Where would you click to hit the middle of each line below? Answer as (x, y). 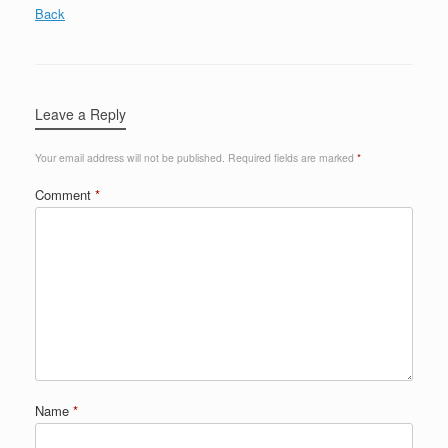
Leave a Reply (80, 114)
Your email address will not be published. (130, 158)
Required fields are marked (292, 158)
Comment (65, 195)
